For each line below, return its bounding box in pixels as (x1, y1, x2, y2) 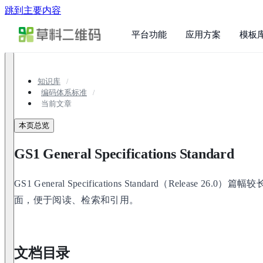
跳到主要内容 (5, 5, 61, 15)
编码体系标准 (41, 89, 87, 97)
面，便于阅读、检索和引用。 (14, 194, 139, 205)
